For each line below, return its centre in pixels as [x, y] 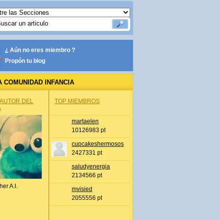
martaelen [85, 121]
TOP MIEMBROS [77, 101]
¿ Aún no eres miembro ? [40, 50]
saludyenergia [91, 166]
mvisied [82, 189]
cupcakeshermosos [98, 144]
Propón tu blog [25, 61]
